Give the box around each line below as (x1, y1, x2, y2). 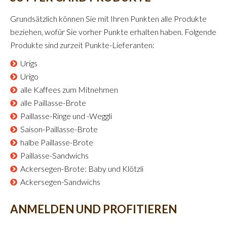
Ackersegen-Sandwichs (20, 176, 100, 186)
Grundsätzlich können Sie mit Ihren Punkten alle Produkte (10, 13, 207, 23)
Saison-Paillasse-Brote (20, 124, 98, 134)
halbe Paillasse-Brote (20, 137, 93, 147)
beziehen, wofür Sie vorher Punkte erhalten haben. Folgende (10, 26, 216, 36)
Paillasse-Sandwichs (20, 150, 89, 160)
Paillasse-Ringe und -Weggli (20, 110, 112, 121)
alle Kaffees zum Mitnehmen (20, 84, 118, 94)
